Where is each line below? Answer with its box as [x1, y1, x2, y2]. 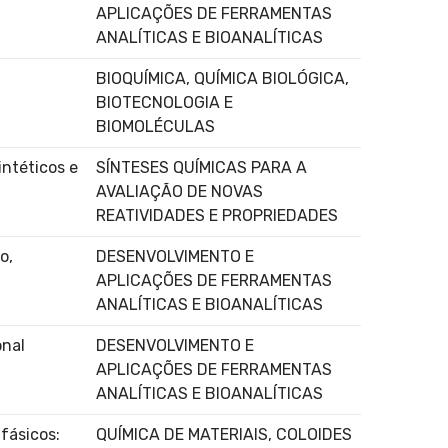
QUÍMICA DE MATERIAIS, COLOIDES [96, 424, 352, 444]
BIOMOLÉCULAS [96, 116, 215, 136]
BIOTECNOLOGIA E [96, 92, 233, 112]
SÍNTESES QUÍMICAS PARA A [96, 157, 307, 177]
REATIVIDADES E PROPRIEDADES [96, 205, 338, 225]
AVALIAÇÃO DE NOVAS [96, 181, 263, 201]
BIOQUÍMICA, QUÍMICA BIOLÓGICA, [96, 68, 349, 88]
